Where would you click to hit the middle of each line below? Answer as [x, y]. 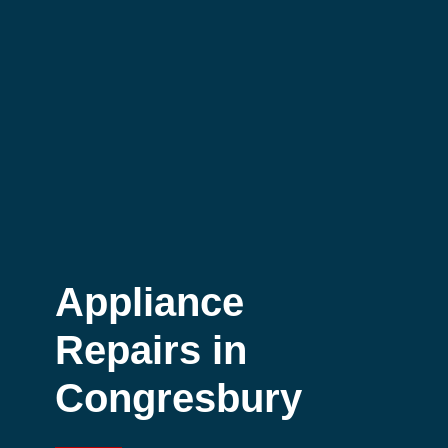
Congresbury [178, 397]
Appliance [149, 301]
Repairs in [150, 349]
